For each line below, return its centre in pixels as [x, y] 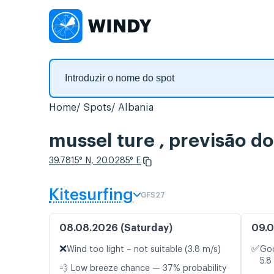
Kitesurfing [91, 195]
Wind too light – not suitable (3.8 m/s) [144, 250]
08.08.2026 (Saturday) [116, 228]
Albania [136, 108]
